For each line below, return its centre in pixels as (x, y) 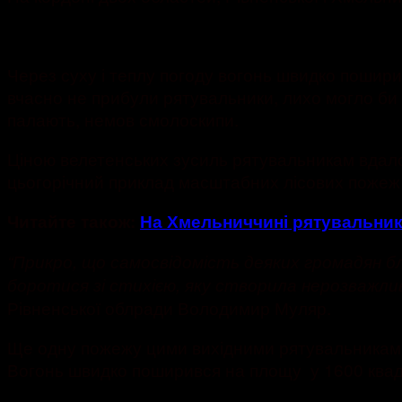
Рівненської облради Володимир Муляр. (169, 308)
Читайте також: (74, 222)
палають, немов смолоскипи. (123, 119)
